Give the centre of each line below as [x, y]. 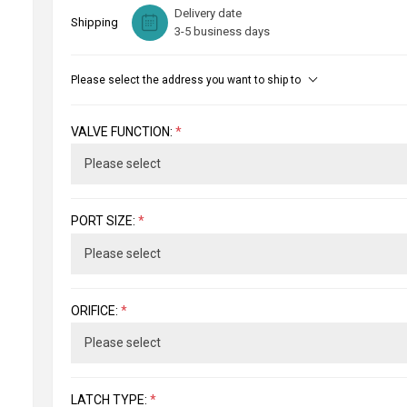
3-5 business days [222, 31]
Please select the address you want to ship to [185, 80]
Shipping [94, 22]
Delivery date [208, 13]
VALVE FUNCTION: [123, 132]
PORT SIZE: [104, 221]
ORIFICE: [95, 310]
